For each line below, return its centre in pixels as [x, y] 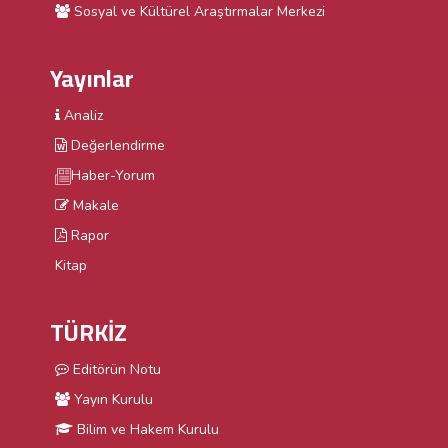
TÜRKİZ [88, 333]
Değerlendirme [116, 146]
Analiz [81, 116]
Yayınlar [92, 79]
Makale [94, 206]
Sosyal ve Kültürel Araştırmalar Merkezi [197, 12]
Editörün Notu [115, 370]
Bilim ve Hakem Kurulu [146, 430]
